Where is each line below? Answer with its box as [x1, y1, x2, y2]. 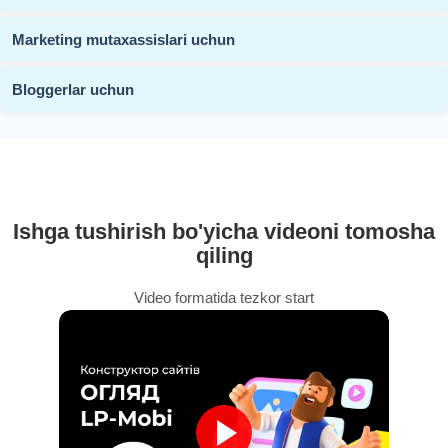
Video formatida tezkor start [134, 288, 314, 306]
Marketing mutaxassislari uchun [12, 30, 235, 48]
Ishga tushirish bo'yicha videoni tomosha [13, 218, 435, 244]
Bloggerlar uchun [12, 80, 134, 98]
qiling [195, 242, 253, 268]
